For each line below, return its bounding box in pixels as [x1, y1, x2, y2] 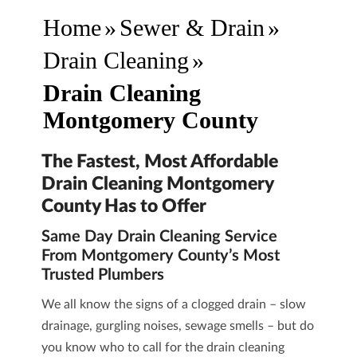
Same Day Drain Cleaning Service [41, 229, 277, 245]
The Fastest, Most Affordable [41, 152, 278, 171]
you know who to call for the [41, 341, 206, 354]
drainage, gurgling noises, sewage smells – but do [41, 320, 314, 332]
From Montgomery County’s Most [41, 248, 280, 264]
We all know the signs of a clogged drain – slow [41, 298, 306, 311]
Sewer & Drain [119, 14, 265, 41]
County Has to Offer [41, 197, 206, 216]
